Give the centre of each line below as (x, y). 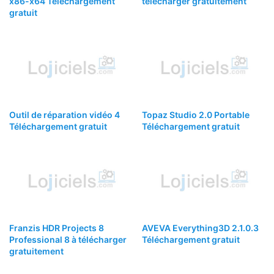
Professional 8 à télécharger (68, 239)
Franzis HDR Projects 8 (57, 228)
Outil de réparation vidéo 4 (65, 114)
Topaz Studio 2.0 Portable (196, 114)
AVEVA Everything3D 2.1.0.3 (200, 228)
